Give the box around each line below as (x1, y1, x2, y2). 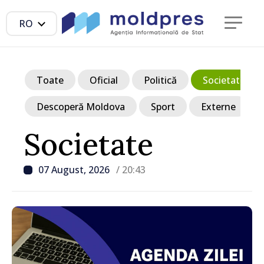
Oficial (90, 73, 118, 87)
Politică (144, 73, 177, 87)
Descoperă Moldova (37, 100, 125, 113)
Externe (201, 100, 236, 113)
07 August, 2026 (38, 163, 112, 176)
